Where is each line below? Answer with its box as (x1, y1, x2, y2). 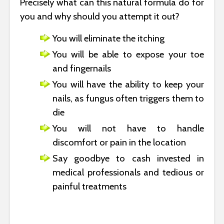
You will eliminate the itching (52, 32, 164, 44)
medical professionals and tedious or (52, 166, 204, 178)
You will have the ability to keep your (52, 78, 204, 90)
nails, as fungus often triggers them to (52, 92, 204, 104)
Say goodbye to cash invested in (52, 152, 204, 164)
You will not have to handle (52, 122, 204, 134)
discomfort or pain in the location (52, 136, 186, 148)
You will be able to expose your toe (52, 48, 204, 60)
